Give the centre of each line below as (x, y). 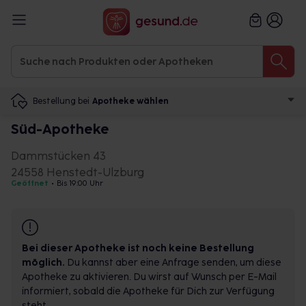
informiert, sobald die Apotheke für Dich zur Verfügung (148, 291)
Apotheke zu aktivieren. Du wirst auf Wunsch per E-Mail (149, 277)
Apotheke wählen (130, 101)
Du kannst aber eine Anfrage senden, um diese (173, 263)
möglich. (43, 263)
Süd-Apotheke (60, 129)
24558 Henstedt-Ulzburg (78, 172)
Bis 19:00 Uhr (80, 183)
